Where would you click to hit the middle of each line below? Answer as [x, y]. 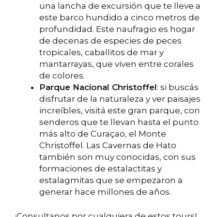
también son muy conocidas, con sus [117, 157]
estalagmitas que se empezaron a [111, 180]
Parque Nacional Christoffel [98, 87]
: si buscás [178, 87]
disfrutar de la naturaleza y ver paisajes [120, 99]
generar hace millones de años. [105, 192]
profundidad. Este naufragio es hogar [117, 29]
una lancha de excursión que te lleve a [120, 6]
